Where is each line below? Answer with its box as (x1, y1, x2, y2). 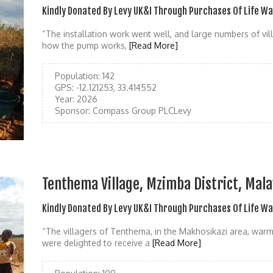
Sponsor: (55, 105, 90, 116)
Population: (55, 71, 100, 81)
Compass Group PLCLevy (90, 105, 191, 116)
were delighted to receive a (42, 238, 152, 249)
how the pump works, (42, 40, 129, 51)
